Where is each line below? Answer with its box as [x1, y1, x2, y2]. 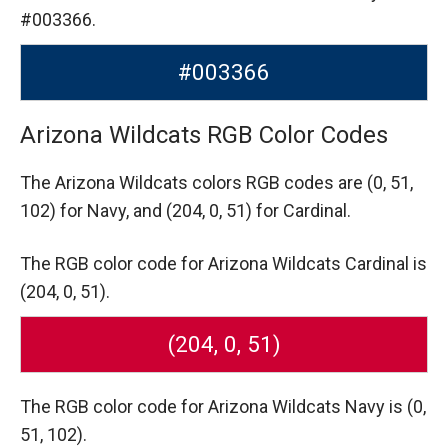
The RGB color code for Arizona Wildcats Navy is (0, [20, 395, 426, 417]
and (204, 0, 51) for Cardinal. [133, 199, 351, 221]
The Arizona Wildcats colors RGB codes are [20, 171, 367, 193]
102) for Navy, [20, 199, 133, 221]
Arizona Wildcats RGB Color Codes [20, 120, 388, 149]
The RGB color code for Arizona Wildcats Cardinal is [20, 252, 427, 274]
